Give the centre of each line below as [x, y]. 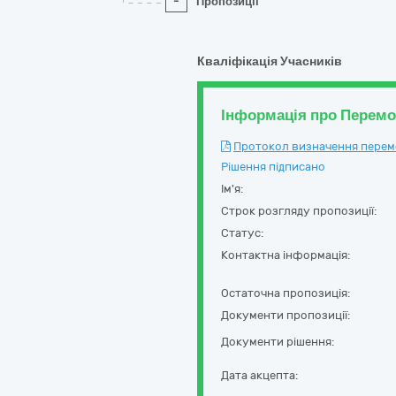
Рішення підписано [273, 167]
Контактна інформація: [286, 255]
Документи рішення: [278, 342]
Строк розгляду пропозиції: [299, 211]
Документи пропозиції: [286, 315]
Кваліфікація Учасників [270, 61]
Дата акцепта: [259, 375]
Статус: [242, 233]
